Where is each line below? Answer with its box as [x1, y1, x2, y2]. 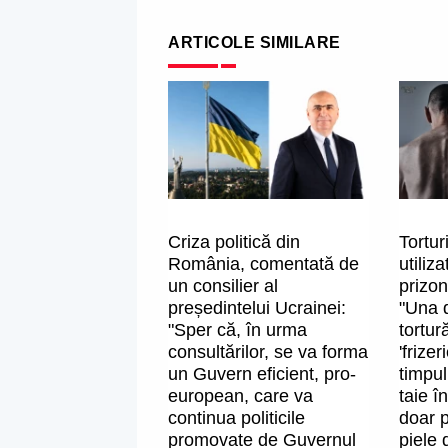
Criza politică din [168, 232, 300, 253]
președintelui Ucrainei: [168, 298, 346, 319]
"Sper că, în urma [168, 320, 307, 341]
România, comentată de [168, 254, 359, 275]
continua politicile [168, 408, 305, 429]
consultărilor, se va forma [168, 342, 368, 363]
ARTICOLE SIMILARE [168, 33, 341, 51]
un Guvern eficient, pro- [168, 364, 356, 385]
